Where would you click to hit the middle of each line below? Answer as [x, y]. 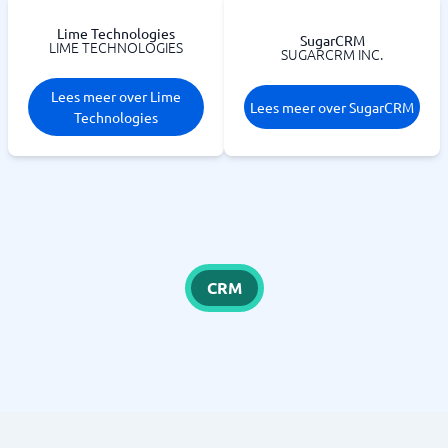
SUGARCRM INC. [332, 54]
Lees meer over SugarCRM [332, 106]
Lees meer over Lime [116, 96]
